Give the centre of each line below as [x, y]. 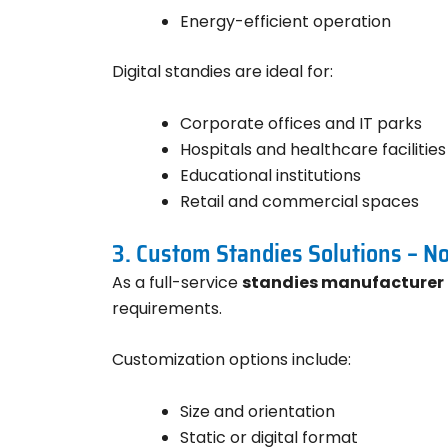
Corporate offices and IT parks [301, 123]
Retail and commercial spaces [299, 201]
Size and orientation [257, 412]
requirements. [167, 308]
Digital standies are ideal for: [222, 72]
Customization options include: [231, 360]
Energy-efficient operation [285, 22]
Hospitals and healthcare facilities [313, 149]
